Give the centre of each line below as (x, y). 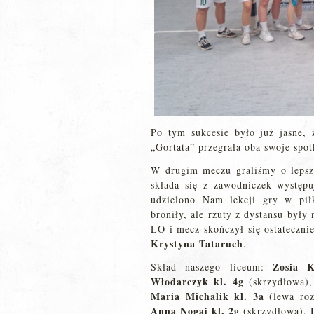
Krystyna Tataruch (197, 244)
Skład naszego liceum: (212, 267)
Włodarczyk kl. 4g (197, 281)
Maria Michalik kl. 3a (207, 296)
